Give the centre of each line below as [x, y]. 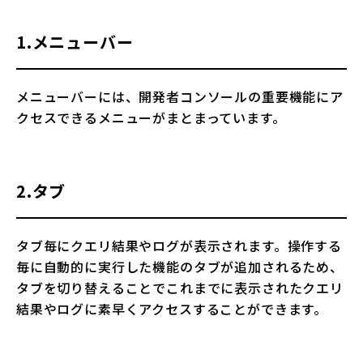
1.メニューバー [75, 42]
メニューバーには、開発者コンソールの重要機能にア [180, 97]
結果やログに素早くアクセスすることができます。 [172, 309]
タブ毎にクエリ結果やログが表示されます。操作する [179, 246]
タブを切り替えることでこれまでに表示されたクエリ [180, 288]
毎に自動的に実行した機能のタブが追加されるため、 [180, 267]
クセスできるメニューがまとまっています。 [151, 118]
